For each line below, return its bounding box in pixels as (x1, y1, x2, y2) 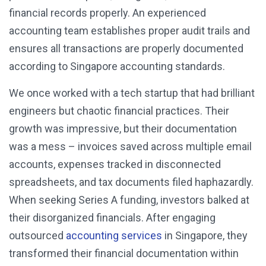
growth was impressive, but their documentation (9, 122, 237, 135)
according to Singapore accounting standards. (9, 60, 225, 73)
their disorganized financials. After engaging (9, 211, 216, 224)
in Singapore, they (162, 229, 248, 242)
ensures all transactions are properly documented (9, 42, 243, 55)
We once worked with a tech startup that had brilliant (9, 87, 255, 100)
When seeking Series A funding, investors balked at (9, 194, 249, 207)
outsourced (9, 229, 66, 242)
